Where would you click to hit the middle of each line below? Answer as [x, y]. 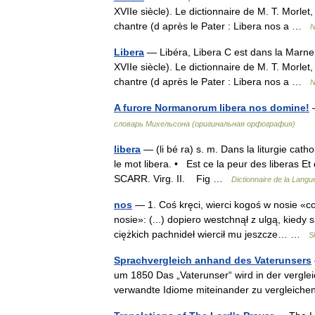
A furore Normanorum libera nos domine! [212, 107]
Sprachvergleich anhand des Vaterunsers [213, 260]
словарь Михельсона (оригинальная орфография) [205, 123]
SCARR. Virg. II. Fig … [173, 178]
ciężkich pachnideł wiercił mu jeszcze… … [211, 234]
